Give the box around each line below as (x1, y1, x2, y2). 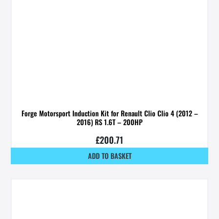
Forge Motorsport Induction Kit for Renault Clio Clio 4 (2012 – (21, 108, 198, 118)
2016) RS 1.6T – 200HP (76, 116, 143, 127)
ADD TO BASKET (88, 151, 131, 161)
